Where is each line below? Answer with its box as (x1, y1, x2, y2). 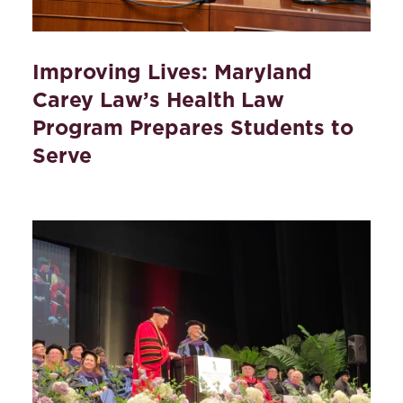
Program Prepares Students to (32, 115, 354, 141)
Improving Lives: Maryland (32, 59, 312, 85)
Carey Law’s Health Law (32, 87, 284, 113)
